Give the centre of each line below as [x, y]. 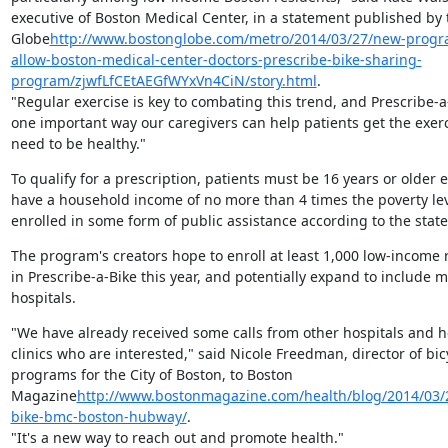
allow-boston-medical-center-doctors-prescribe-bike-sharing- [216, 59]
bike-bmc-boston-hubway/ [98, 416]
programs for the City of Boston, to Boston [151, 374]
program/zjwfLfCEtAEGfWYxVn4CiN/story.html [163, 80]
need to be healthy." [78, 143]
